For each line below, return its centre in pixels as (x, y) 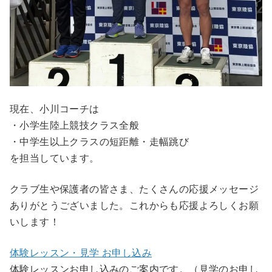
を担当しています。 (55, 158)
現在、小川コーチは (55, 108)
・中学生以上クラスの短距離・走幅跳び (100, 141)
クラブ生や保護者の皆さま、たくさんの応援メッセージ (134, 189)
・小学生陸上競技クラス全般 (75, 125)
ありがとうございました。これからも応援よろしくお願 (134, 205)
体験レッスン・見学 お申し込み (81, 252)
